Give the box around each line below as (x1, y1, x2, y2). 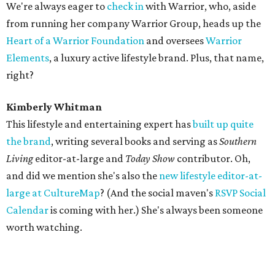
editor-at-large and (33, 152, 125, 165)
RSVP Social (215, 187, 266, 199)
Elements (6, 52, 49, 64)
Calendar (6, 204, 48, 217)
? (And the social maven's (100, 187, 215, 199)
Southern (219, 135, 257, 148)
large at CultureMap (6, 187, 100, 199)
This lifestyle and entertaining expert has (6, 118, 193, 131)
